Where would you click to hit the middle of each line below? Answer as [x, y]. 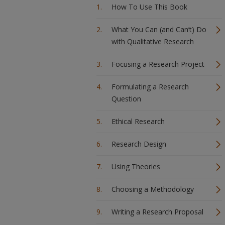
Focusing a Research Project [158, 64]
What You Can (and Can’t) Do [159, 29]
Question [126, 99]
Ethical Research [138, 121]
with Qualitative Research [153, 41]
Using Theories [136, 166]
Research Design [139, 144]
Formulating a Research [150, 87]
